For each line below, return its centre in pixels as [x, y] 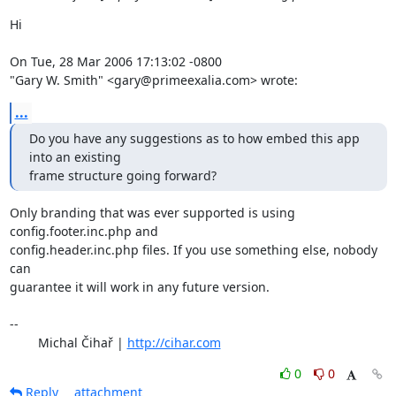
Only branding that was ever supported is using [152, 212]
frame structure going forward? [122, 175]
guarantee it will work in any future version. [139, 286]
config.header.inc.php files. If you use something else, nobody [193, 249]
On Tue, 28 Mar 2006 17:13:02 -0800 [115, 61]
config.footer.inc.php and [84, 231]
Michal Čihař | [82, 342]
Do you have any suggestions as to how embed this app [194, 138]
